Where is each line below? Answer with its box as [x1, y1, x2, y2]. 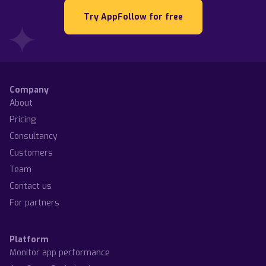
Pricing [9, 114, 36, 125]
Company [9, 84, 49, 96]
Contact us [9, 180, 52, 192]
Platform [9, 234, 49, 245]
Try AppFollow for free [83, 11, 183, 23]
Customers [9, 147, 53, 159]
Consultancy [9, 131, 58, 142]
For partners [9, 197, 59, 208]
